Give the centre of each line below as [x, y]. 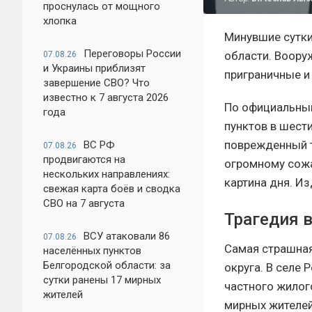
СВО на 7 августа [84, 203]
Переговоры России [132, 54]
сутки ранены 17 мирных [102, 280]
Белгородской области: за [107, 265]
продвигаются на [84, 159]
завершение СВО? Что [96, 83]
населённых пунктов [92, 251]
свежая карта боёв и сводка [112, 189]
